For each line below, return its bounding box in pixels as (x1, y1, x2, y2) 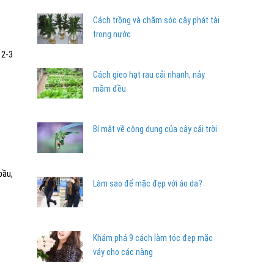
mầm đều (93, 84, 126, 94)
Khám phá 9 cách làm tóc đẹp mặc (93, 233, 213, 243)
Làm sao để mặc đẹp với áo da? (93, 179, 202, 188)
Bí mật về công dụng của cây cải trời (93, 124, 217, 134)
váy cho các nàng (93, 247, 153, 257)
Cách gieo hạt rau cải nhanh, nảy (93, 70, 205, 80)
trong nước (93, 29, 131, 39)
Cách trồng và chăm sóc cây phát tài (93, 15, 220, 25)
